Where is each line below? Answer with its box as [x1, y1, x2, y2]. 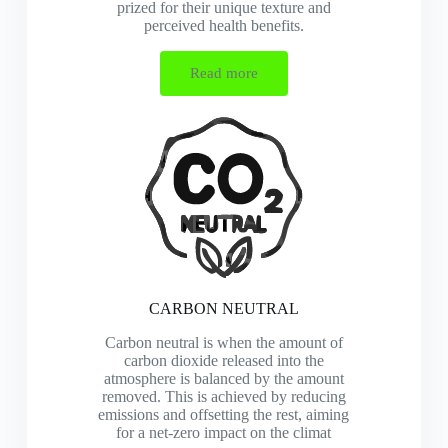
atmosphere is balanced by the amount [103, 370, 344, 387]
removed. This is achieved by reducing [101, 388, 346, 405]
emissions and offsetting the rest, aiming [98, 406, 350, 423]
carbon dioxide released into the [123, 352, 324, 369]
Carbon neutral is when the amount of [104, 334, 343, 351]
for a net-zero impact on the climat [116, 424, 332, 441]
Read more [189, 65, 258, 81]
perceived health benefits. [143, 17, 304, 34]
